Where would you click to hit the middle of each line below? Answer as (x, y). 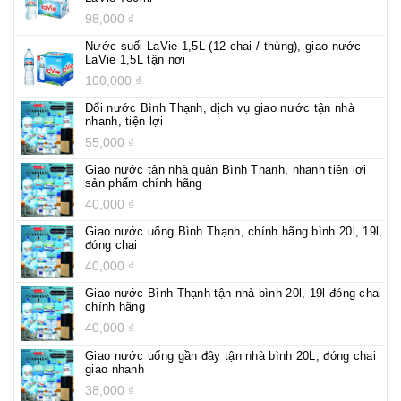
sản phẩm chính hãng (144, 183)
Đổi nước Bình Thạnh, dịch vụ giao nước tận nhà (220, 108)
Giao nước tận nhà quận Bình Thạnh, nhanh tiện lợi (226, 170)
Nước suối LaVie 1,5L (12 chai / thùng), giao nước (223, 47)
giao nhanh (115, 369)
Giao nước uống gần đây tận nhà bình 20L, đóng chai (230, 355)
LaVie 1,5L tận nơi (136, 60)
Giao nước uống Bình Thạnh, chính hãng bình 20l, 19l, (234, 232)
